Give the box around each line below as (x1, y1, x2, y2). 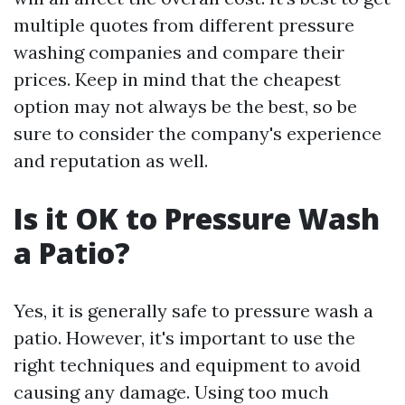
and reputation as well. (14, 149, 208, 172)
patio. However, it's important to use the (14, 326, 355, 349)
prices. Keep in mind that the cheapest (14, 68, 341, 90)
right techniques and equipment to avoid (14, 353, 361, 376)
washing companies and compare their (14, 41, 344, 63)
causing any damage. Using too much (14, 381, 329, 403)
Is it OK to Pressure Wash (14, 199, 380, 238)
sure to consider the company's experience (14, 122, 381, 145)
